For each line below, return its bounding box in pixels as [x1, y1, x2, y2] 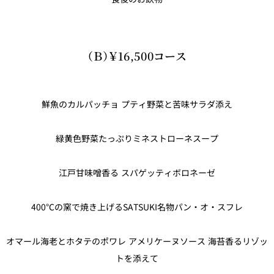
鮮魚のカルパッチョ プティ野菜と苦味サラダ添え [42, 98, 232, 111]
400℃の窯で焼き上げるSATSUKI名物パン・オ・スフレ [31, 201, 243, 213]
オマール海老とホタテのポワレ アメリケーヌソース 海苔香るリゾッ [6, 235, 268, 248]
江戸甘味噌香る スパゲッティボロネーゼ [59, 166, 215, 179]
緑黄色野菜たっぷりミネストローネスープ [56, 132, 218, 145]
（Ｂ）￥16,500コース [87, 48, 187, 64]
